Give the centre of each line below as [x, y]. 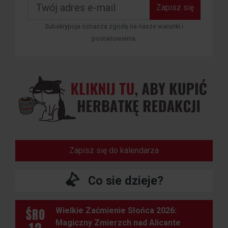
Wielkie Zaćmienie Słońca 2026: [116, 211]
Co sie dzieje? [125, 181]
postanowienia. [114, 39]
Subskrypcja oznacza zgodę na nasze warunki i [114, 26]
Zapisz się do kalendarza [114, 151]
